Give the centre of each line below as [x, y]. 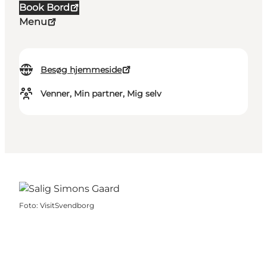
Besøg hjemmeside [81, 70]
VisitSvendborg [67, 206]
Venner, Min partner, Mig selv [101, 94]
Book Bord [44, 8]
